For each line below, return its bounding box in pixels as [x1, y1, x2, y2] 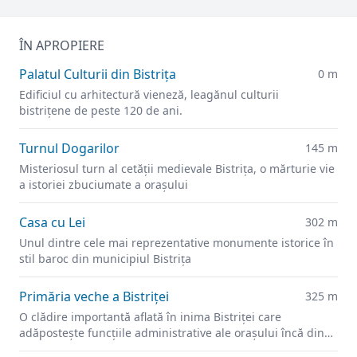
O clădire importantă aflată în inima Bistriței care [19, 308, 281, 324]
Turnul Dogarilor [19, 139, 120, 157]
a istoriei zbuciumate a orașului [19, 176, 188, 192]
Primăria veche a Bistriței [19, 287, 169, 305]
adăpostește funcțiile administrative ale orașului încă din [19, 324, 324, 340]
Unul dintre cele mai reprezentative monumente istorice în [19, 234, 334, 250]
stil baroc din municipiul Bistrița [19, 250, 191, 266]
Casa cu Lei [19, 213, 85, 231]
